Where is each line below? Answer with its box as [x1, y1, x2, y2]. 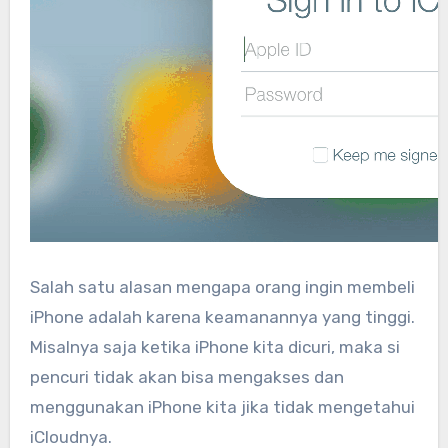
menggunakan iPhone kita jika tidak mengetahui [29, 396, 415, 417]
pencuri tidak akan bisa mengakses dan [29, 366, 344, 387]
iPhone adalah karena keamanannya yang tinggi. [29, 306, 415, 327]
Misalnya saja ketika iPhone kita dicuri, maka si [29, 336, 400, 357]
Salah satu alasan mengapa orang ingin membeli [29, 276, 415, 297]
